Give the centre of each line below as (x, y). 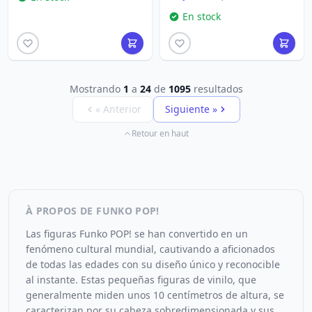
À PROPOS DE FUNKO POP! (93, 211)
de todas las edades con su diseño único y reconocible (153, 264)
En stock (202, 16)
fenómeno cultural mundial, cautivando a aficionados (150, 249)
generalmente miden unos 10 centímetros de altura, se (155, 295)
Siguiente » (191, 109)
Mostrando (96, 89)
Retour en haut (160, 133)
